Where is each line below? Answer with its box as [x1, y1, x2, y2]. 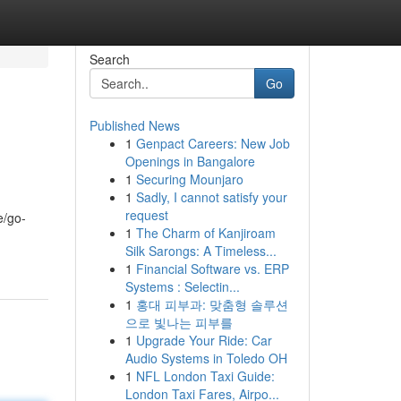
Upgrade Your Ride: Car [135, 331, 272, 349]
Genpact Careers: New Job [135, 134, 290, 152]
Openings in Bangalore [124, 152, 255, 170]
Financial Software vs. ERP [135, 260, 289, 277]
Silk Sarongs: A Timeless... [124, 242, 277, 260]
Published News [89, 116, 180, 134]
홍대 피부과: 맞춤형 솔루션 [135, 295, 288, 313]
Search [89, 50, 130, 68]
